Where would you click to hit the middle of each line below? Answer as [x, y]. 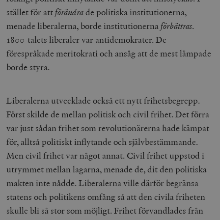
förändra [69, 12]
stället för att [31, 12]
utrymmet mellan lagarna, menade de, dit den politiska [107, 169]
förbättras [177, 26]
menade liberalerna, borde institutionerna [84, 26]
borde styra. [28, 67]
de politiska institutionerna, [135, 12]
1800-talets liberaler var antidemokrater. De [87, 39]
